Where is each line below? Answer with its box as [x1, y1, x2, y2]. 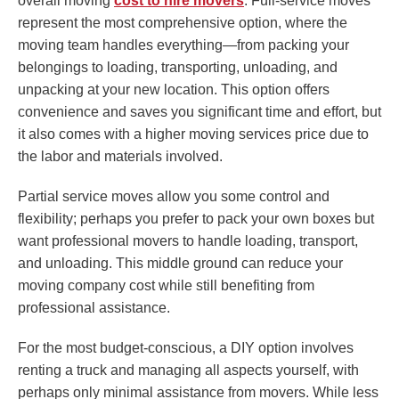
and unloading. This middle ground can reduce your [18, 256, 343, 272]
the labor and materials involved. [18, 149, 223, 165]
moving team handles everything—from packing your [18, 37, 349, 53]
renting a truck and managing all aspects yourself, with [18, 362, 359, 379]
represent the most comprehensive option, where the [18, 15, 347, 31]
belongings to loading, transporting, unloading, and [18, 60, 338, 76]
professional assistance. [18, 300, 170, 316]
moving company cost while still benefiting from [18, 278, 314, 294]
